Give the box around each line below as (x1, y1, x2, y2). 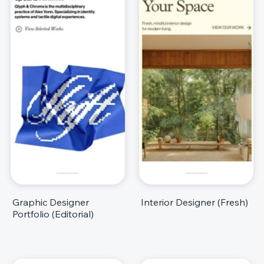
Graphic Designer (12, 196, 89, 209)
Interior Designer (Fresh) (141, 196, 248, 209)
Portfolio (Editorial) (12, 208, 94, 220)
